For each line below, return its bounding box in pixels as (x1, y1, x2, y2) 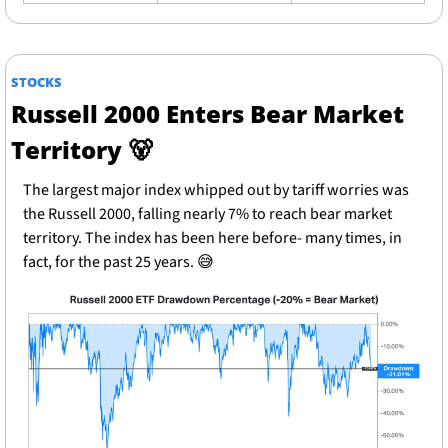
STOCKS (11, 73, 62, 92)
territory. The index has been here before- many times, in (23, 227, 402, 250)
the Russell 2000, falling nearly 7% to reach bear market (23, 203, 392, 226)
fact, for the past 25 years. (23, 251, 197, 274)
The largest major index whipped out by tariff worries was (23, 179, 409, 202)
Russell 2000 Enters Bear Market (11, 97, 404, 131)
